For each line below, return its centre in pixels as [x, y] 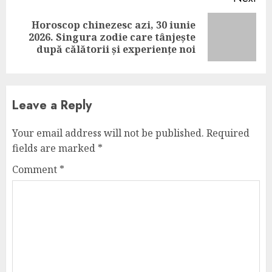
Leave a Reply [52, 105]
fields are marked [55, 148]
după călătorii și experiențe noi [116, 49]
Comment [36, 169]
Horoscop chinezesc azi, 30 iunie [114, 25]
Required [228, 133]
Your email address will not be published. [108, 133]
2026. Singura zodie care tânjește [112, 37]
